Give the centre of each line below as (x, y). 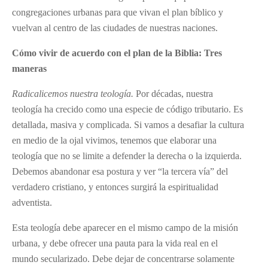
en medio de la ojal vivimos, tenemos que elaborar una (114, 140)
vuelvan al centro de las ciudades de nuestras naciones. (115, 28)
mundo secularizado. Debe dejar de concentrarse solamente (123, 258)
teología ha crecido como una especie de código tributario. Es (127, 109)
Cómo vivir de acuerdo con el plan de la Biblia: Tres (117, 53)
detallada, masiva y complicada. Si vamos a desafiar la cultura (128, 124)
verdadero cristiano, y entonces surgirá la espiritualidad (115, 187)
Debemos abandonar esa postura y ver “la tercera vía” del (120, 171)
